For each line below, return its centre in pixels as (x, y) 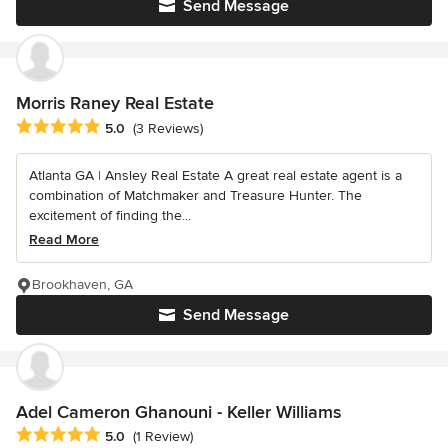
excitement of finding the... (110, 215)
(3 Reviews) (168, 128)
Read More (64, 239)
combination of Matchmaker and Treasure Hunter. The (195, 195)
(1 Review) (163, 436)
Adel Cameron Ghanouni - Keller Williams (178, 411)
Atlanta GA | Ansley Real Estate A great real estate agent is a (215, 175)
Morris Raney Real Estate (115, 103)
